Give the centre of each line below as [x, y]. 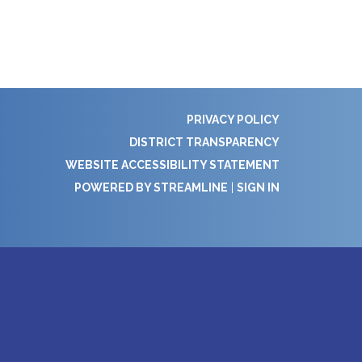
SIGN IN [258, 187]
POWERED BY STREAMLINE [151, 187]
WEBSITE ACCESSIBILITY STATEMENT [173, 164]
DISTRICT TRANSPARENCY [204, 142]
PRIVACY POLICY [233, 119]
